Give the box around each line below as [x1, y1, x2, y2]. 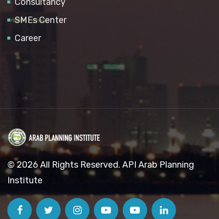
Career [15, 33, 41, 44]
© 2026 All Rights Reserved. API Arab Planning [7, 159, 194, 170]
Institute [7, 175, 43, 186]
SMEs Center [15, 15, 66, 25]
